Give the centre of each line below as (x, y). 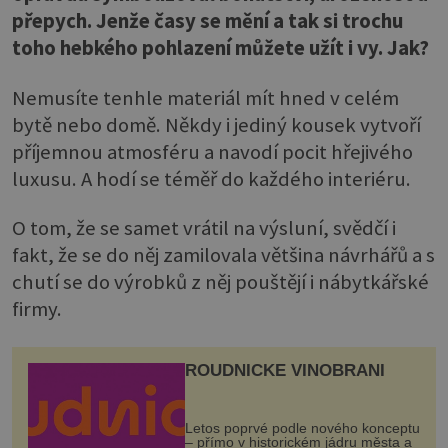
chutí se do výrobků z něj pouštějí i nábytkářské (220, 282)
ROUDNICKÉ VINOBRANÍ (284, 371)
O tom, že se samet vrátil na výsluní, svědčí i (204, 228)
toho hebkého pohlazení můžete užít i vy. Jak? (220, 48)
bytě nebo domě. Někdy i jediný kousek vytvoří (216, 124)
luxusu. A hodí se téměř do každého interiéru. (211, 178)
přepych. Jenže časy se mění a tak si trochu (207, 21)
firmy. (37, 309)
